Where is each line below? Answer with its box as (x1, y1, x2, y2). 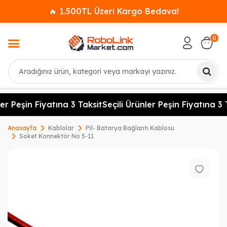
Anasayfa (8, 124, 36, 132)
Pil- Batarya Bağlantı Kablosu (86, 124, 174, 132)
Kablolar (48, 124, 74, 132)
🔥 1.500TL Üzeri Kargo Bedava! (48, 6, 179, 16)
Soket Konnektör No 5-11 (19, 132, 94, 140)
